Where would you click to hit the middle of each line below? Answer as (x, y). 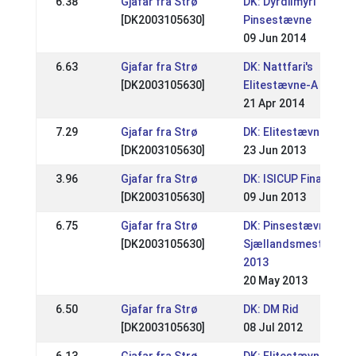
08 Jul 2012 (273, 327)
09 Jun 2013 (274, 197)
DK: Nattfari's (278, 67)
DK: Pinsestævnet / (293, 226)
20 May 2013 (275, 281)
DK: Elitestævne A (289, 132)
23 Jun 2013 (274, 150)
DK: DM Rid (271, 309)
